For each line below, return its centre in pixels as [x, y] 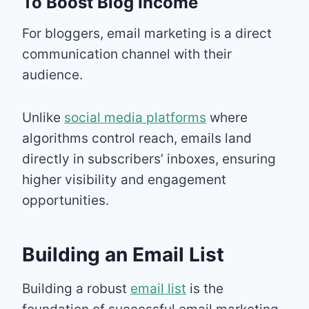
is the [205, 288]
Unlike [43, 117]
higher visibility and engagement [124, 179]
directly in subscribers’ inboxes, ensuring [149, 159]
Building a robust [76, 288]
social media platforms [135, 117]
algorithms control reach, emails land [137, 138]
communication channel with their [127, 54]
